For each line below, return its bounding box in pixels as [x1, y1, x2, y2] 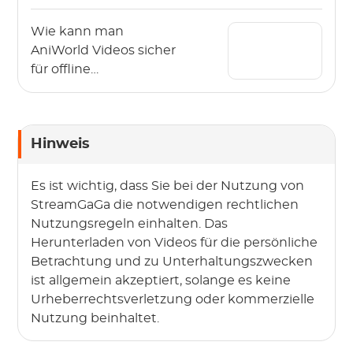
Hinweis [31, 136, 91, 151]
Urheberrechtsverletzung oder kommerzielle [31, 292, 315, 306]
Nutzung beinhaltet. [31, 311, 160, 325]
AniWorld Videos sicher [31, 43, 176, 57]
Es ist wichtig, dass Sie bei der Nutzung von [31, 179, 305, 192]
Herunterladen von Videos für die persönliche [31, 236, 318, 249]
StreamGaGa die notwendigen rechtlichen [31, 198, 299, 211]
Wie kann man [31, 24, 124, 38]
